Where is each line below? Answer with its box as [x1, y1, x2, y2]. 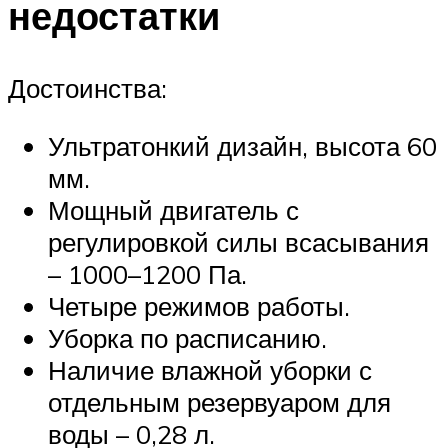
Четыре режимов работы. [48, 289, 350, 322]
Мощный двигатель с [48, 193, 299, 226]
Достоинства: [8, 72, 167, 105]
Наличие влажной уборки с [48, 353, 372, 386]
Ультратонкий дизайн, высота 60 [48, 129, 437, 162]
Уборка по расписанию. [48, 321, 327, 354]
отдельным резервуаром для [48, 385, 391, 418]
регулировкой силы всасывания [48, 225, 429, 258]
